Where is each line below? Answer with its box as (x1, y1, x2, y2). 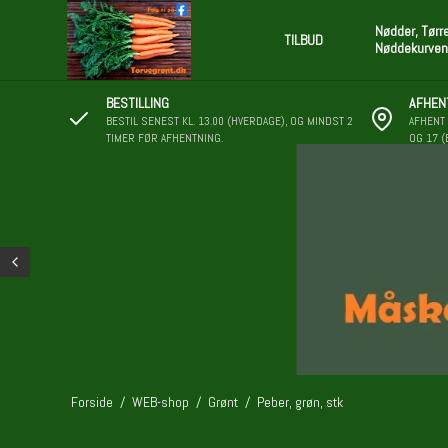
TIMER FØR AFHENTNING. (106, 131, 224, 145)
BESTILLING (106, 94, 170, 112)
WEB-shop (131, 393, 189, 411)
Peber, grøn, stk (256, 393, 343, 411)
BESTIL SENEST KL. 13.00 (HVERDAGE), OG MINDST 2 (106, 114, 354, 128)
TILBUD (283, 30, 323, 49)
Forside (70, 393, 113, 411)
